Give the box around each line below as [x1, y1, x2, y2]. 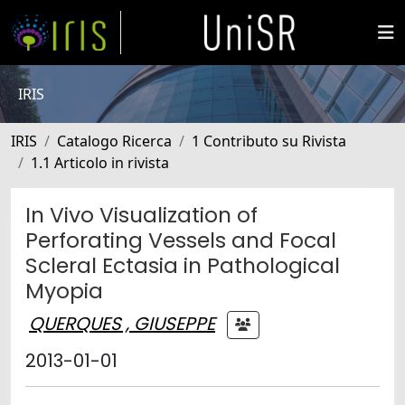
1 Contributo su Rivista [192, 131, 346, 151]
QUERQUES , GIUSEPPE [29, 310, 215, 336]
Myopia [25, 276, 103, 306]
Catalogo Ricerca [57, 131, 172, 151]
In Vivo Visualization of [25, 200, 258, 230]
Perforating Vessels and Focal [25, 225, 336, 255]
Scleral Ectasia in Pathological [25, 250, 340, 280]
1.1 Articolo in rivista [31, 153, 169, 173]
